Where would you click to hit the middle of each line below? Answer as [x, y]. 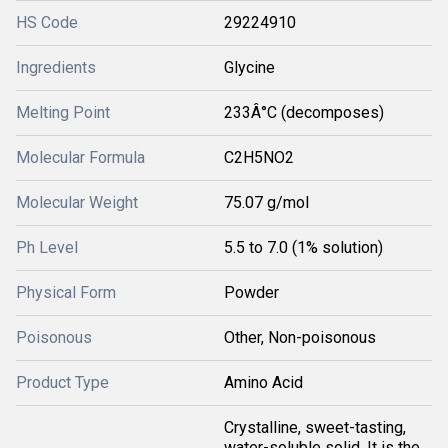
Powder [251, 293]
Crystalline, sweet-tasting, [315, 428]
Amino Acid [263, 383]
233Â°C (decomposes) [304, 113]
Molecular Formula [80, 158]
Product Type [62, 383]
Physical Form [66, 293]
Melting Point [63, 113]
